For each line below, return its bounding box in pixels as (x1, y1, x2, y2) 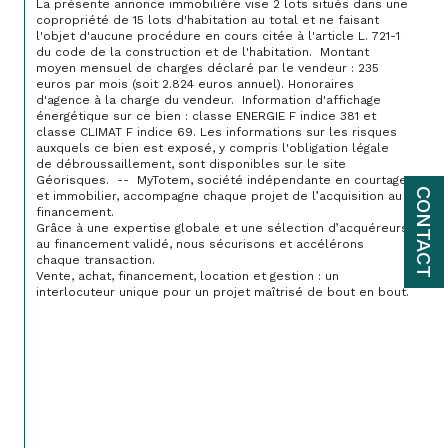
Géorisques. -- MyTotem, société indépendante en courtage (36, 172, 411, 187)
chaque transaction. (36, 252, 155, 267)
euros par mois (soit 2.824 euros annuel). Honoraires (36, 76, 358, 91)
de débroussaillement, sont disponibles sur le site (36, 156, 350, 171)
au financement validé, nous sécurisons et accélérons (36, 236, 368, 251)
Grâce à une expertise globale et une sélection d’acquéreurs (36, 220, 412, 235)
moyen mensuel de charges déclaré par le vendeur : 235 (36, 60, 383, 75)
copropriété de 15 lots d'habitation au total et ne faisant (36, 12, 383, 27)
